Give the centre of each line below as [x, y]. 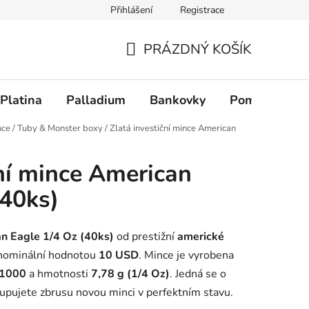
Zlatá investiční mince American [173, 129]
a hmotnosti [59, 274]
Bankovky [178, 100]
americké [201, 237]
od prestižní [146, 237]
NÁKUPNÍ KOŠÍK [178, 66]
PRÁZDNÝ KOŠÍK [198, 49]
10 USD [119, 256]
